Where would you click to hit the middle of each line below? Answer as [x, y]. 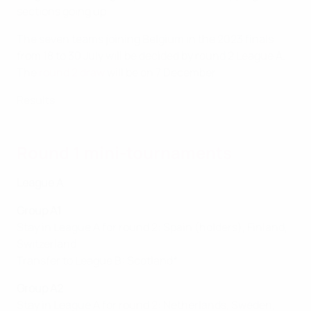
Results [36, 100]
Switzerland [47, 244]
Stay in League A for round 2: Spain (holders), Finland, [152, 227]
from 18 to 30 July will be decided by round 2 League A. [151, 56]
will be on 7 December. [161, 73]
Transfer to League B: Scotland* [97, 261]
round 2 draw [72, 73]
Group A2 [40, 288]
